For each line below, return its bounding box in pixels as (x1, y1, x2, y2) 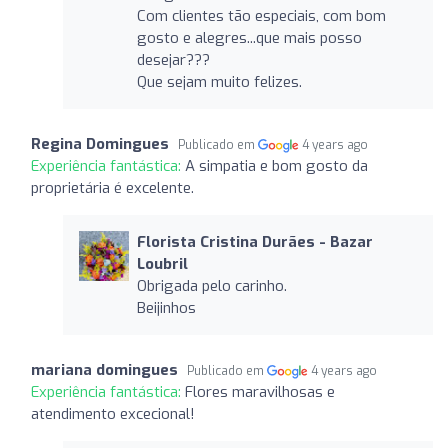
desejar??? (136, 49, 210, 70)
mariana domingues (31, 359, 178, 380)
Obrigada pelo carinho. (136, 275, 287, 296)
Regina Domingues (31, 133, 169, 154)
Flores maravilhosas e (185, 381, 335, 402)
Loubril (136, 253, 188, 274)
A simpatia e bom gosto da (185, 155, 368, 176)
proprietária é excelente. (31, 177, 194, 198)
